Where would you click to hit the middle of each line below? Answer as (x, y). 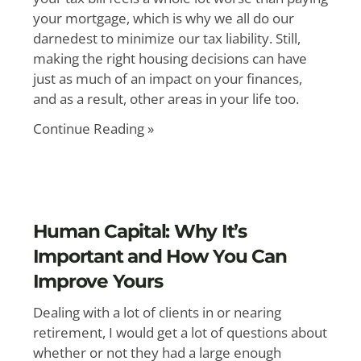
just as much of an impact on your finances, (167, 79)
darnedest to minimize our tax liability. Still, (166, 38)
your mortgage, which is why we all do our (163, 18)
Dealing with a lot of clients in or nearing (157, 312)
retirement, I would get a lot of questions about (180, 332)
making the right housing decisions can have (170, 58)
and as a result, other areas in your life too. (166, 99)
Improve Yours (98, 281)
